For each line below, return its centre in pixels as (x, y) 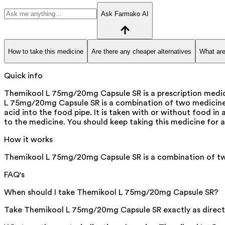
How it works (28, 140)
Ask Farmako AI (125, 14)
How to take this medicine (46, 51)
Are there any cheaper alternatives (141, 51)
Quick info (23, 76)
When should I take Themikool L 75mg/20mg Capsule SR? (111, 193)
